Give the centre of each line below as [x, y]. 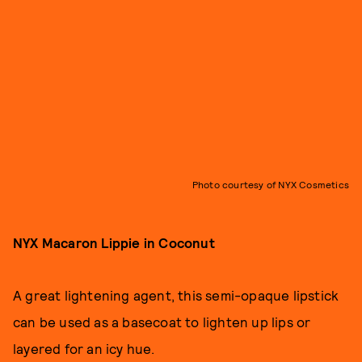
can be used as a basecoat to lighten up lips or [162, 322]
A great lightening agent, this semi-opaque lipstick [176, 295]
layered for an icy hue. [84, 348]
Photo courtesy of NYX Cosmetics [270, 184]
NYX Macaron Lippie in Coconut [114, 242]
